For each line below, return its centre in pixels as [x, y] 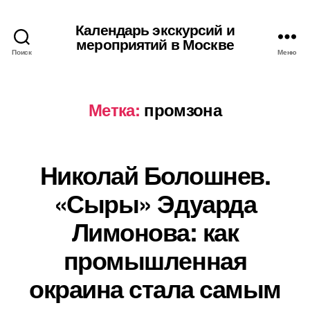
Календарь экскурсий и [155, 29]
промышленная [155, 259]
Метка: [114, 109]
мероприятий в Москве [155, 43]
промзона [183, 109]
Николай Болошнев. [155, 174]
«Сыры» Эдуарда [155, 203]
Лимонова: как [155, 231]
